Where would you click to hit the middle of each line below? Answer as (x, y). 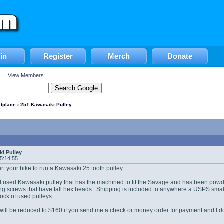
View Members (26, 75)
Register (58, 56)
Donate (180, 56)
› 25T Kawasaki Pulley (44, 105)
